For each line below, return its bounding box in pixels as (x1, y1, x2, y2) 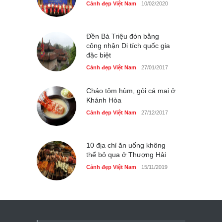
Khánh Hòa (86, 96, 121, 104)
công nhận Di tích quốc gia (86, 41, 170, 50)
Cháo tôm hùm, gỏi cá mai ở (86, 86, 175, 95)
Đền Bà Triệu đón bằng (86, 32, 159, 40)
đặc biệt (86, 51, 111, 59)
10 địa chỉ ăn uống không (86, 141, 166, 149)
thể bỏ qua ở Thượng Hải (86, 150, 166, 159)
